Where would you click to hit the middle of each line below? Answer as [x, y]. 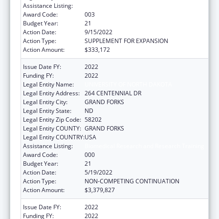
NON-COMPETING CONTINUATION [132, 181]
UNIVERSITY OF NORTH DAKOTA [128, 84]
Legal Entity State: [47, 110]
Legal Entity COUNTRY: [54, 137]
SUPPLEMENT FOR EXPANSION [126, 41]
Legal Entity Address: [51, 93]
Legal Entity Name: [48, 84]
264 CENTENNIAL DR [113, 93]
